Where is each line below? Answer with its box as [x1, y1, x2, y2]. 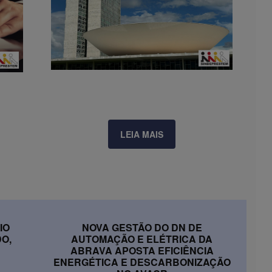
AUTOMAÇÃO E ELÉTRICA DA [71, 231, 212, 246]
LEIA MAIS [120, 127, 163, 140]
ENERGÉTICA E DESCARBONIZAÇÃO [53, 254, 231, 269]
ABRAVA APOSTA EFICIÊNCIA [70, 243, 214, 257]
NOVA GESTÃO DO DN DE [81, 220, 202, 234]
